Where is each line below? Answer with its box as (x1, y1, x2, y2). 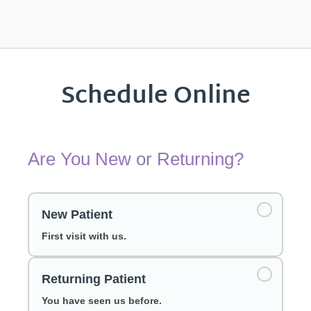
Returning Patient (42, 271, 146, 286)
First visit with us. (42, 230, 126, 242)
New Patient (42, 207, 112, 221)
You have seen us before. (42, 294, 162, 306)
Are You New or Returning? (28, 148, 244, 169)
